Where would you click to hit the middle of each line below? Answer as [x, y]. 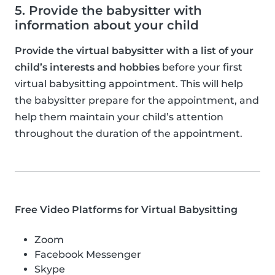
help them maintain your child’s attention [119, 117]
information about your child [107, 25]
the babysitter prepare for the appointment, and [137, 100]
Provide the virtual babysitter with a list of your [134, 50]
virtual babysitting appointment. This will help [129, 83]
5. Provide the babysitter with [108, 10]
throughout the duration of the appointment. [129, 133]
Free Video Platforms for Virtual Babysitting [126, 209]
